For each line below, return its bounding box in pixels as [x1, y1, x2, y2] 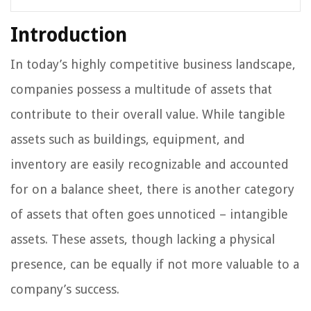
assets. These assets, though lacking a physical [10, 231, 275, 246]
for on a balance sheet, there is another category [10, 181, 294, 196]
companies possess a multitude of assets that [10, 81, 272, 96]
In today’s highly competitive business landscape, [10, 56, 296, 72]
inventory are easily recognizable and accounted [10, 156, 289, 171]
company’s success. [10, 281, 119, 296]
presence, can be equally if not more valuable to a [10, 256, 299, 271]
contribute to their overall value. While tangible [10, 106, 285, 121]
